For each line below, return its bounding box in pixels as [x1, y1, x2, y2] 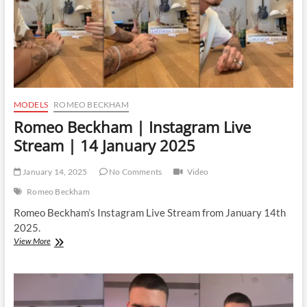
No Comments [107, 167, 162, 177]
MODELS [13, 99, 48, 110]
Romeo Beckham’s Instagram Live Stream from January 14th [13, 206, 286, 219]
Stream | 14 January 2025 [13, 135, 195, 156]
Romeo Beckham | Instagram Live [13, 116, 251, 138]
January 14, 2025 [21, 167, 88, 177]
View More [13, 236, 51, 247]
